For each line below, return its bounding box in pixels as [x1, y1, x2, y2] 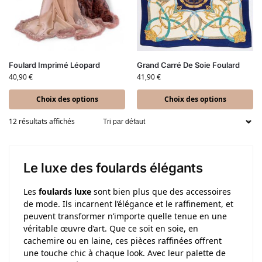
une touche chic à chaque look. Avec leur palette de [23, 247, 226, 259]
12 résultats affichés [9, 116, 75, 127]
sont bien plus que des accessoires [91, 186, 231, 198]
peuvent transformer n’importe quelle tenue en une [23, 211, 227, 222]
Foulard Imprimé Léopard [9, 60, 100, 70]
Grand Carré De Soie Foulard [137, 60, 240, 70]
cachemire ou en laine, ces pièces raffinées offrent [23, 235, 222, 247]
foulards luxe [39, 186, 91, 198]
